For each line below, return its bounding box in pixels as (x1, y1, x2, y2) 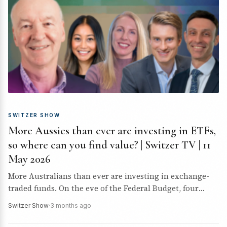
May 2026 (8, 153, 51, 166)
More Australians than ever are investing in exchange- (8, 171, 209, 181)
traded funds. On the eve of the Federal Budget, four (8, 183, 199, 194)
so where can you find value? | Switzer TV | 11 (8, 138, 211, 152)
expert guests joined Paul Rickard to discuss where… (8, 195, 201, 206)
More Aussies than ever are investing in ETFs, (8, 124, 216, 137)
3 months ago (50, 202, 91, 209)
